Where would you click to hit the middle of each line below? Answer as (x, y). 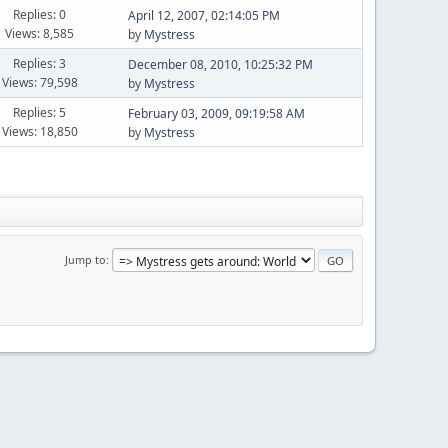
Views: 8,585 (40, 33)
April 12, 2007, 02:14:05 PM (203, 15)
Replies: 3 (40, 63)
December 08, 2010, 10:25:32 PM (220, 64)
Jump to (85, 259)
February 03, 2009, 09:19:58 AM (216, 113)
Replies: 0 (40, 14)
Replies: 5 (40, 112)
